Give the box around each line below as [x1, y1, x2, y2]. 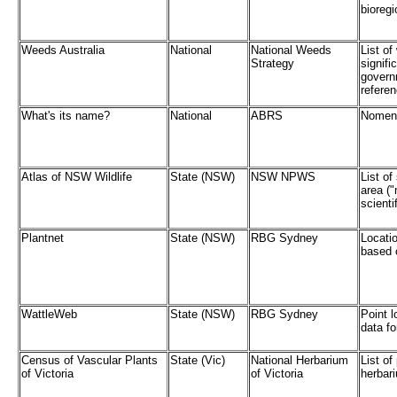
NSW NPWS [251, 170, 315, 184]
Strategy [251, 57, 294, 71]
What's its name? [21, 109, 110, 123]
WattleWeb [21, 307, 77, 322]
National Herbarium [251, 354, 348, 368]
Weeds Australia [21, 43, 105, 58]
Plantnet [21, 231, 64, 245]
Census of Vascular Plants [21, 354, 158, 368]
